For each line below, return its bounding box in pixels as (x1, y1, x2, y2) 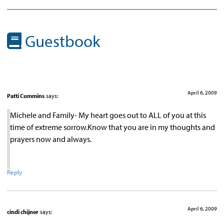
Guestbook (21, 30, 100, 51)
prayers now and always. (10, 134, 91, 144)
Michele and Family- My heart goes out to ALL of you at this (10, 110, 206, 120)
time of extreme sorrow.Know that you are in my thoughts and (10, 122, 215, 132)
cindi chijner (7, 208, 38, 216)
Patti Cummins (7, 92, 44, 99)
